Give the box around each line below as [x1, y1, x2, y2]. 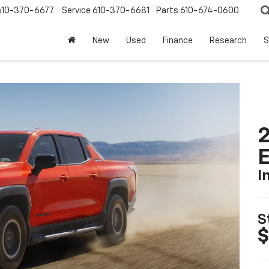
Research [210, 37, 247, 46]
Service [62, 7, 91, 16]
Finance [163, 37, 193, 46]
